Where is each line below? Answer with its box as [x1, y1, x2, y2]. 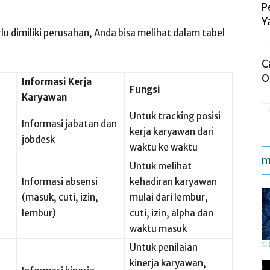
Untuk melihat [130, 160, 192, 172]
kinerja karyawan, [130, 257, 206, 269]
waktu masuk [130, 223, 187, 234]
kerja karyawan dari [130, 126, 214, 137]
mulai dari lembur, [130, 192, 208, 203]
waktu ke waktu [130, 142, 198, 153]
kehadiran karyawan [130, 176, 217, 187]
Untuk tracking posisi [130, 110, 221, 122]
